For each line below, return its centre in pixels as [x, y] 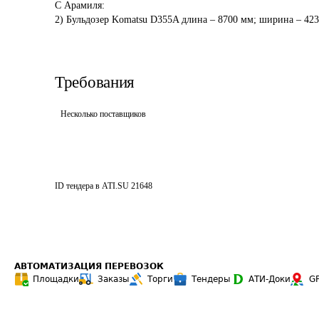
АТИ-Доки [270, 279]
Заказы [113, 279]
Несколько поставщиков [103, 114]
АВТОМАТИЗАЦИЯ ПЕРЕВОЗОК [89, 266]
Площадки [56, 279]
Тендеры [211, 279]
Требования [95, 82]
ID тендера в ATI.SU [92, 186]
